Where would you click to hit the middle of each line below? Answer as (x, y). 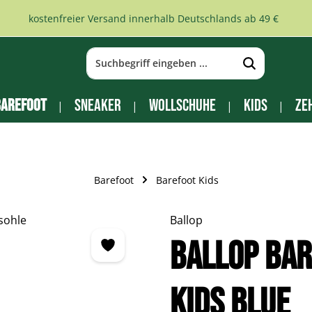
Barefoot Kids (187, 180)
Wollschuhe (182, 106)
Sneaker (97, 106)
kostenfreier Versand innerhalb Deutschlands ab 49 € (153, 18)
